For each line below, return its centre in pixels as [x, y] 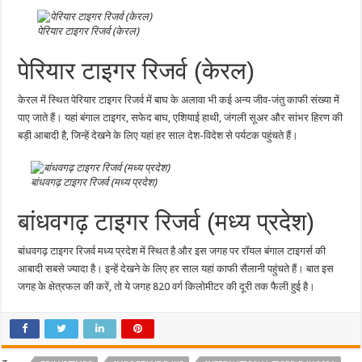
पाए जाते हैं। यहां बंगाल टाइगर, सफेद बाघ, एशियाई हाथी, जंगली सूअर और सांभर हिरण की [181, 117]
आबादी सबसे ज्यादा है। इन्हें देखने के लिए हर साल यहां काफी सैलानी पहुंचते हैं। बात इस [176, 269]
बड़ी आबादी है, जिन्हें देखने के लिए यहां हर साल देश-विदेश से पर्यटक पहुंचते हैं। [158, 135]
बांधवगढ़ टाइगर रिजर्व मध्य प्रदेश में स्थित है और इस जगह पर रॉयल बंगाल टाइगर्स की [172, 251]
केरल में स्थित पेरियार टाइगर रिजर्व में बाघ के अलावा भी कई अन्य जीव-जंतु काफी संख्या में [179, 99]
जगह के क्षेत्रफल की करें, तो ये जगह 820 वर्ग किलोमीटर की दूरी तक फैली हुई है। [167, 287]
